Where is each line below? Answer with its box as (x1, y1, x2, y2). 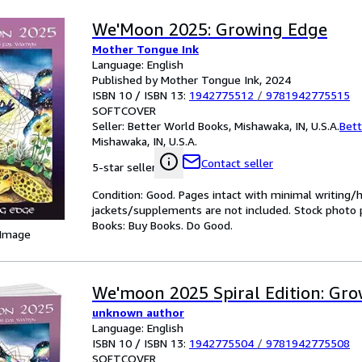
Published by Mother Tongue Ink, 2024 (92, 73, 291, 86)
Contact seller (201, 156, 273, 170)
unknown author (92, 305, 184, 319)
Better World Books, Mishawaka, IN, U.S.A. (128, 119, 339, 133)
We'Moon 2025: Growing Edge (92, 19, 327, 40)
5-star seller (92, 160, 156, 174)
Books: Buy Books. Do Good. (92, 218, 233, 232)
